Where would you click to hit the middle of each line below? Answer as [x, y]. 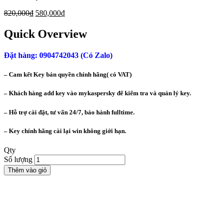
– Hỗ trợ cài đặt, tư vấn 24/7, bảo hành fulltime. [69, 112]
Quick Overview [45, 34]
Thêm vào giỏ [27, 170]
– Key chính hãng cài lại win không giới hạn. [65, 131]
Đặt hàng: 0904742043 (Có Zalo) [58, 55]
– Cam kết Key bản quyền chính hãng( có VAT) [68, 75]
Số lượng [18, 159]
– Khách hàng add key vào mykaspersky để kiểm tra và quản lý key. [97, 93]
